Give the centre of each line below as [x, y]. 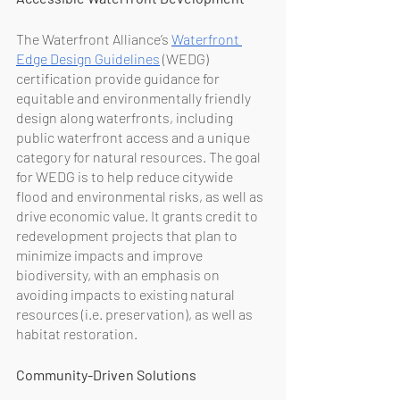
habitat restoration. [77, 333]
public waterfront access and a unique [134, 137]
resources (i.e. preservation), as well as [136, 313]
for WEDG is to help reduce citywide [126, 176]
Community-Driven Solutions [106, 374]
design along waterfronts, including [126, 117]
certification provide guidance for [119, 78]
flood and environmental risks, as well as [141, 196]
